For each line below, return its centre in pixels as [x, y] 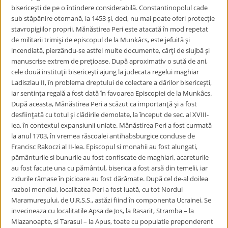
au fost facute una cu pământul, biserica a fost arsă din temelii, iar [110, 168]
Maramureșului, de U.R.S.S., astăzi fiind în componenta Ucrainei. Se [111, 200]
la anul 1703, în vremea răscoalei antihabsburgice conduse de [103, 136]
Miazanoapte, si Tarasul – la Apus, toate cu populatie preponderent [112, 221]
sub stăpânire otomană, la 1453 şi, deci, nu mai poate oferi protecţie [113, 18]
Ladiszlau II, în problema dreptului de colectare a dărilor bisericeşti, [112, 82]
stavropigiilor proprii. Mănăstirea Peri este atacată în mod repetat [110, 29]
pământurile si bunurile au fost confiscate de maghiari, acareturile [110, 157]
